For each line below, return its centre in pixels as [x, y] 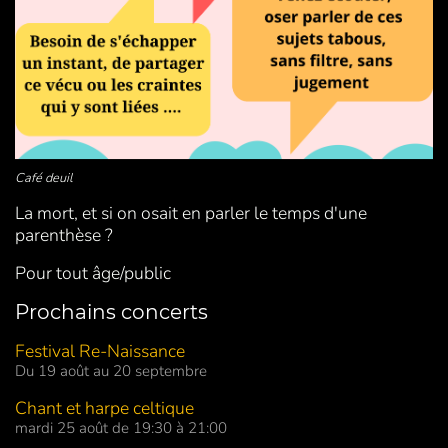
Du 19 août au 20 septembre [111, 371]
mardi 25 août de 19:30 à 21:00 [121, 428]
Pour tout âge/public [93, 273]
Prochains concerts [111, 312]
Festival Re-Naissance [100, 351]
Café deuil [44, 178]
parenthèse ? [64, 235]
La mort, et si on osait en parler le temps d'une [191, 213]
